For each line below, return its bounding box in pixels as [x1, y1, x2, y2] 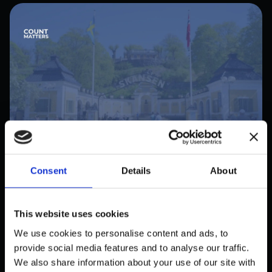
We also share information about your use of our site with [14, 257, 256, 267]
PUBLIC [10, 170, 38, 178]
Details [121, 165, 151, 176]
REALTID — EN [10, 198, 111, 214]
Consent [30, 165, 67, 176]
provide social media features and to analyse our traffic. [14, 242, 250, 253]
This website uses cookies [14, 208, 129, 219]
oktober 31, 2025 [10, 236, 65, 245]
